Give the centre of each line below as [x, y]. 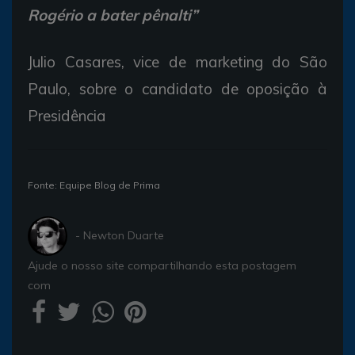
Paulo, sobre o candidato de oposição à [177, 88]
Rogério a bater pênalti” [113, 15]
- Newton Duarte [120, 236]
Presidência [67, 115]
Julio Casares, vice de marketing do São [177, 61]
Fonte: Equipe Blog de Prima [94, 185]
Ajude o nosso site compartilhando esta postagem [162, 265]
